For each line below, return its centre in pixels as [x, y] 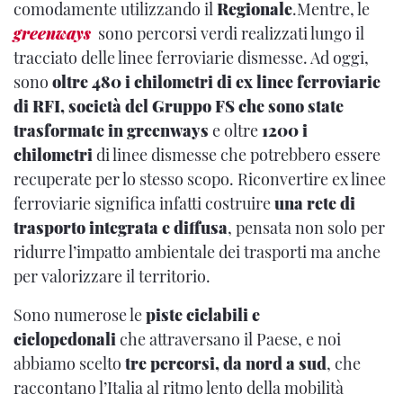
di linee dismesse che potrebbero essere [237, 155]
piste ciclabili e [203, 315]
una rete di [315, 203]
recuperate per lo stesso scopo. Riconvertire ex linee [200, 179]
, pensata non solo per [306, 228]
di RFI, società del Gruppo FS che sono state [179, 106]
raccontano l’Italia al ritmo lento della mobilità [179, 388]
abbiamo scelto [69, 363]
